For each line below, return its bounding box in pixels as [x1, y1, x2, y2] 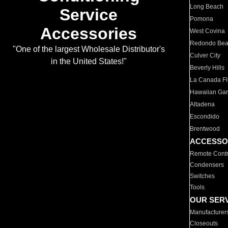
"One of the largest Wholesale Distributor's [12, 45, 165, 54]
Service [60, 6, 118, 24]
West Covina [190, 27, 225, 35]
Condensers [190, 161, 224, 168]
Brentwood [190, 125, 220, 132]
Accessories [40, 24, 137, 43]
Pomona [190, 15, 214, 22]
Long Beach [190, 3, 224, 10]
